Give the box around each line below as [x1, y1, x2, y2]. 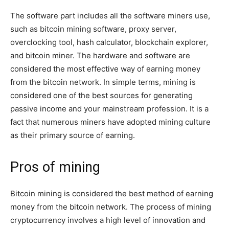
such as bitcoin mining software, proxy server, [10, 24, 176, 34]
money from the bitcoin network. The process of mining [10, 201, 211, 212]
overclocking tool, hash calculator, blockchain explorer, [10, 37, 208, 47]
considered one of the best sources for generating [10, 90, 193, 100]
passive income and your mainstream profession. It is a [10, 103, 209, 113]
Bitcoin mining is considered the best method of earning [10, 188, 213, 198]
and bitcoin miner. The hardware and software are [10, 50, 190, 60]
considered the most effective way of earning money [10, 63, 200, 74]
